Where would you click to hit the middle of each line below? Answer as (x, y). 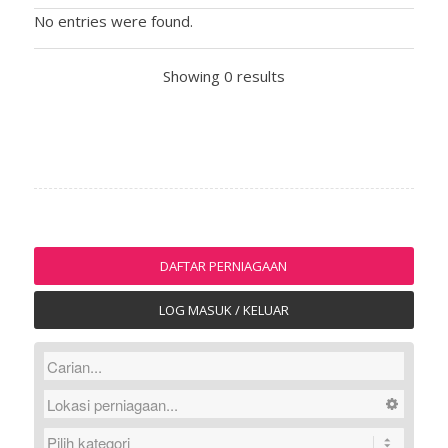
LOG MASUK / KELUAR (223, 310)
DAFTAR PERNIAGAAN (224, 266)
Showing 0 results (223, 76)
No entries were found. (113, 21)
